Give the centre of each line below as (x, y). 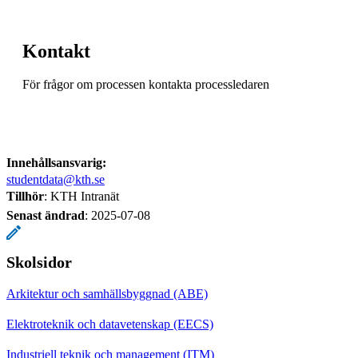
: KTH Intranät (82, 196)
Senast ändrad (46, 215)
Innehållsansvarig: (56, 162)
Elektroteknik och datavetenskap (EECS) (110, 324)
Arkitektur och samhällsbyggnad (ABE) (107, 293)
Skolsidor (39, 262)
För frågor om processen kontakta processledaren (146, 84)
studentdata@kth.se (56, 179)
